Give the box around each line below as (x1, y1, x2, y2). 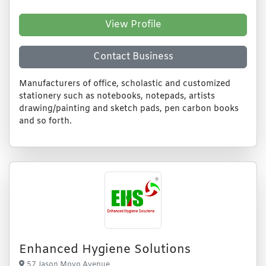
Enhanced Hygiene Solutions (19, 242, 191, 258)
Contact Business (93, 50, 173, 63)
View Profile (104, 18, 161, 31)
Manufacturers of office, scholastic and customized (19, 78, 230, 90)
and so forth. (19, 116, 72, 127)
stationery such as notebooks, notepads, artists (19, 91, 215, 102)
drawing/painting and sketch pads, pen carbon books (19, 103, 239, 115)
